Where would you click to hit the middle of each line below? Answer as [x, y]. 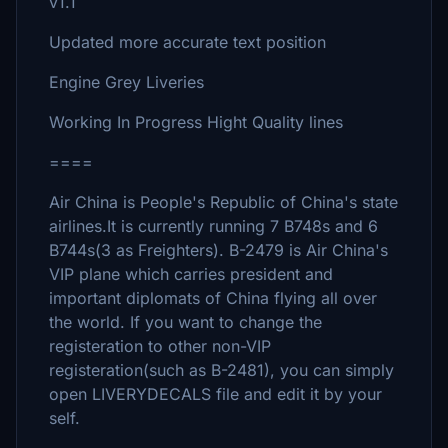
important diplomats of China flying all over [213, 298]
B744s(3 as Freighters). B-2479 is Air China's [218, 250]
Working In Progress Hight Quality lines [196, 122]
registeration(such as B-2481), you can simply [221, 370]
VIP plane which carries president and [191, 274]
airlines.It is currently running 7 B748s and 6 [213, 226]
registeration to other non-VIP [160, 346]
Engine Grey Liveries [126, 82]
